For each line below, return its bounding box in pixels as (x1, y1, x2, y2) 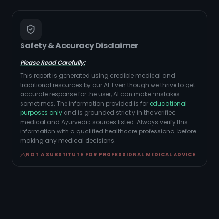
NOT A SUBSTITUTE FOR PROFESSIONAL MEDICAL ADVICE (26, 151, 196, 158)
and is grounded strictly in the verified (62, 109, 176, 117)
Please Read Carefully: (20, 58, 85, 66)
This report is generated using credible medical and (20, 71, 175, 80)
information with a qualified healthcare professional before (20, 127, 196, 135)
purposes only (20, 109, 62, 117)
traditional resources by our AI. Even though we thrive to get (20, 81, 195, 89)
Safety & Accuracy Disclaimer (20, 40, 138, 51)
